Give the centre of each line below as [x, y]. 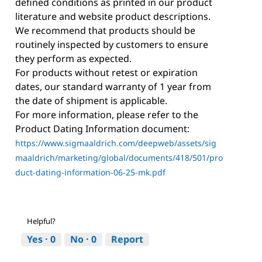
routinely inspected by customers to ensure [112, 44]
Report [127, 239]
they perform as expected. [73, 58]
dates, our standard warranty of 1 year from [113, 86]
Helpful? [41, 221]
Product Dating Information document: [102, 128]
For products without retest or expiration [106, 72]
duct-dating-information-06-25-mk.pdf [90, 172]
